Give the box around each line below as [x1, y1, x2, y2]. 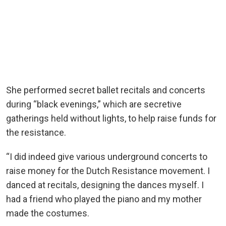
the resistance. [6, 127, 68, 138]
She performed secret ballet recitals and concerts [6, 85, 205, 96]
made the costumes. [6, 208, 91, 219]
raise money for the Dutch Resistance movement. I [6, 165, 210, 177]
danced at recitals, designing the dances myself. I [6, 180, 204, 191]
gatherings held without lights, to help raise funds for [6, 113, 216, 124]
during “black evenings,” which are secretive [6, 99, 182, 110]
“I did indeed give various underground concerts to [6, 151, 207, 162]
